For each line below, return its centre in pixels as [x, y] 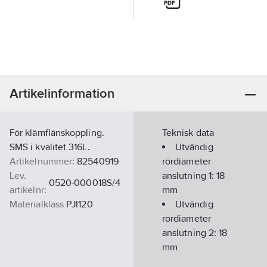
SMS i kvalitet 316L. [50, 147]
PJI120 [80, 204]
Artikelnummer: [42, 161]
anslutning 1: [190, 176]
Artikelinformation [62, 93]
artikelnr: [28, 190]
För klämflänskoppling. [57, 133]
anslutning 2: [191, 233]
